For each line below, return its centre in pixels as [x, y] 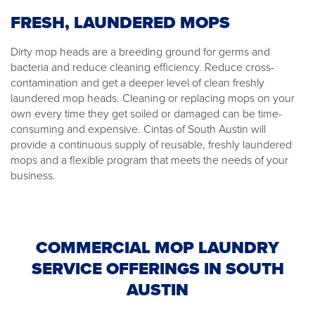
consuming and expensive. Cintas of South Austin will [138, 129]
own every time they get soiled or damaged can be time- [146, 114]
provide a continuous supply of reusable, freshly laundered [151, 144]
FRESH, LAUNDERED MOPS [120, 22]
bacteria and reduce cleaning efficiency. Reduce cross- [142, 67]
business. [33, 175]
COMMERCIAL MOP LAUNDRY [157, 247]
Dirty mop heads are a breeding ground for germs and [140, 52]
